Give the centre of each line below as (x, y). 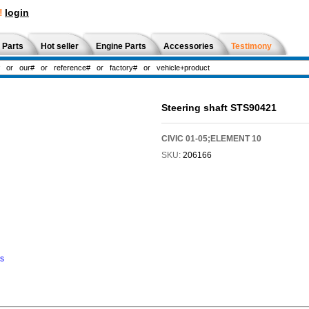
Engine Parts (121, 46)
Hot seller (60, 46)
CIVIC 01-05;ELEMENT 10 (211, 138)
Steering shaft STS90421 (219, 108)
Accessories (189, 46)
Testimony (251, 46)
